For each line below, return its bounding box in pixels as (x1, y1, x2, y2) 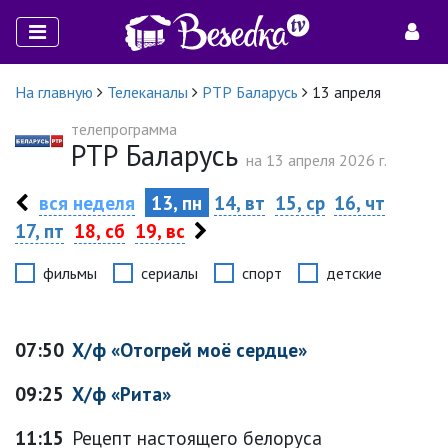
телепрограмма (71, 119, 177, 139)
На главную (15, 82, 93, 102)
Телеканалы (107, 82, 188, 102)
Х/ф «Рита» (72, 381, 171, 406)
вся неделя (38, 190, 135, 215)
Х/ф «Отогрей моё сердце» (72, 337, 307, 362)
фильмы (43, 263, 97, 283)
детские (326, 263, 382, 283)
